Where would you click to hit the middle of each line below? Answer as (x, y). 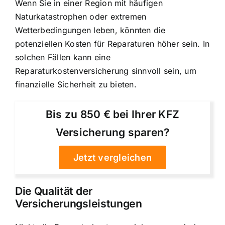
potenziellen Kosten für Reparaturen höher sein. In (112, 44)
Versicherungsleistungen (79, 204)
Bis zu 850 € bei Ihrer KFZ (113, 114)
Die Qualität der (54, 191)
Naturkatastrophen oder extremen (81, 17)
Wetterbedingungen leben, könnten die (90, 30)
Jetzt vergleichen (113, 157)
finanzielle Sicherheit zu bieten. (76, 85)
